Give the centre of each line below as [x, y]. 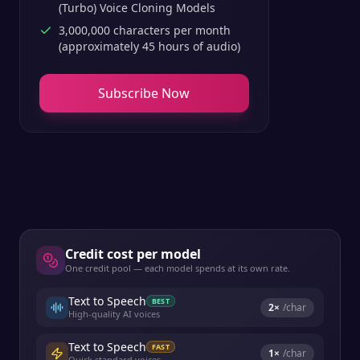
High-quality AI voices [114, 314]
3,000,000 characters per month [145, 30]
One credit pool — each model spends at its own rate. [178, 268]
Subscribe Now [144, 93]
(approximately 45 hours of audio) [149, 46]
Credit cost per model [133, 254]
